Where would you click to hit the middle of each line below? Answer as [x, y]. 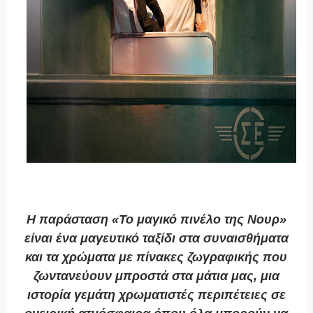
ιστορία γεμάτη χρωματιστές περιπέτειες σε [156, 295]
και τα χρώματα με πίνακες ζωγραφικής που [156, 257]
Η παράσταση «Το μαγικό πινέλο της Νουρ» [156, 220]
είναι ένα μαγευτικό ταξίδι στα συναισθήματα [156, 239]
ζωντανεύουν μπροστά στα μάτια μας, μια [156, 276]
